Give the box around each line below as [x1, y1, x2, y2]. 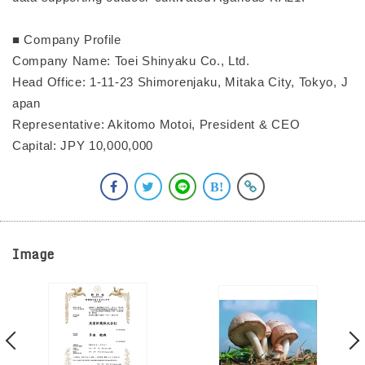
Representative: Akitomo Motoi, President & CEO [12, 117, 301, 132]
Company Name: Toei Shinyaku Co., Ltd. [12, 54, 250, 68]
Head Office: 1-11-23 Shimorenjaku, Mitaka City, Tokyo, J [12, 75, 349, 90]
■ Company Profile [12, 33, 121, 47]
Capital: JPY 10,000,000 [12, 139, 154, 153]
